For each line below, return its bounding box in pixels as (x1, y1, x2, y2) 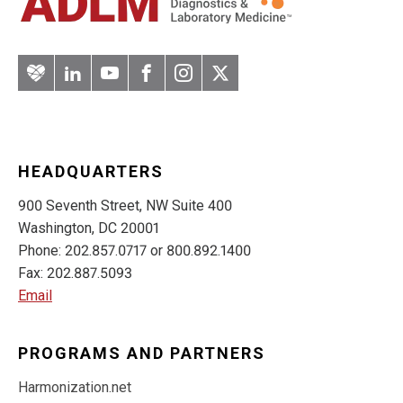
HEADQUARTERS (18, 162, 164, 181)
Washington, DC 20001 (18, 219, 159, 237)
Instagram (183, 71, 263, 94)
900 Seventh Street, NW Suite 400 (18, 197, 232, 214)
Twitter (219, 71, 277, 94)
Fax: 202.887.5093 (18, 264, 132, 282)
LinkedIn (72, 71, 139, 94)
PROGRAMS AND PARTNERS (18, 344, 265, 363)
